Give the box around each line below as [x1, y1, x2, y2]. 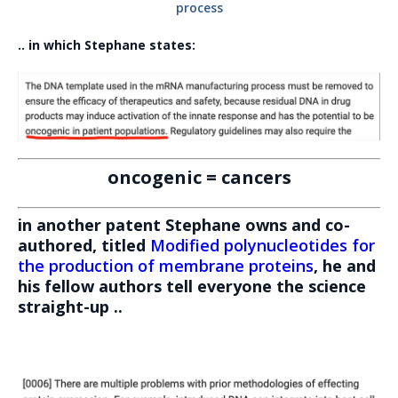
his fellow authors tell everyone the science [18, 275, 366, 297]
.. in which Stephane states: [18, 36, 195, 54]
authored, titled [18, 234, 150, 256]
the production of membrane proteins [18, 254, 314, 276]
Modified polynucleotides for [150, 234, 375, 256]
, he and [314, 254, 376, 276]
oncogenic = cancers [107, 164, 291, 189]
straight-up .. [18, 295, 123, 317]
